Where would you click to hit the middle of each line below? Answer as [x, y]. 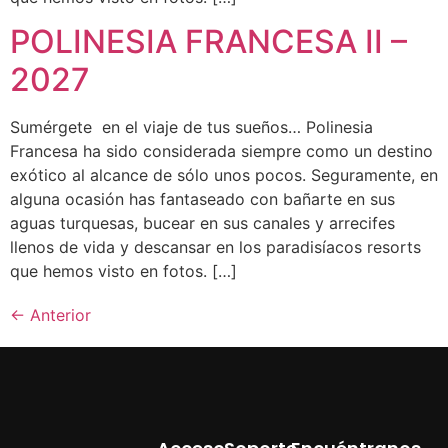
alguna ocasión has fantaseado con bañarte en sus [202, 198]
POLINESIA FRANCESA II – [208, 41]
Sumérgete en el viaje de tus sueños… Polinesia [191, 126]
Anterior [58, 314]
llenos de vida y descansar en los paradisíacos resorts [215, 246]
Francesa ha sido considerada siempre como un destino [221, 150]
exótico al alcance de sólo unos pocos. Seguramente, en [224, 174]
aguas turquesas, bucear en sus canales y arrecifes [202, 222]
